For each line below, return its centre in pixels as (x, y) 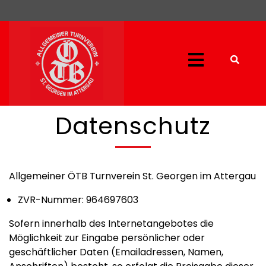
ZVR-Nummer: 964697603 (78, 200)
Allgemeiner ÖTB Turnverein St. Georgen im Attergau (132, 176)
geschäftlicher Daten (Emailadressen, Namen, (116, 252)
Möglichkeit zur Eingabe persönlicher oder (107, 238)
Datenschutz (133, 126)
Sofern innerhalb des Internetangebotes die (111, 224)
